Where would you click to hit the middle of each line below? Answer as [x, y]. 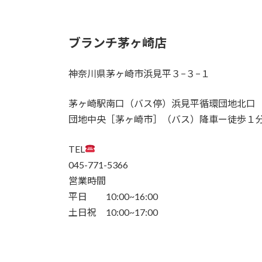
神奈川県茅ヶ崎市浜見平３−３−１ [139, 73]
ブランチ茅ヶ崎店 [118, 42]
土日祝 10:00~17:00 [113, 212]
